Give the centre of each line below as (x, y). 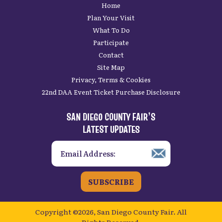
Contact (111, 55)
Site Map (111, 67)
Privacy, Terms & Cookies (111, 79)
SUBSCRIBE (111, 181)
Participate (111, 42)
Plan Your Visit (111, 17)
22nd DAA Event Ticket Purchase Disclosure (111, 92)
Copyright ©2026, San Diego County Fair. (105, 211)
